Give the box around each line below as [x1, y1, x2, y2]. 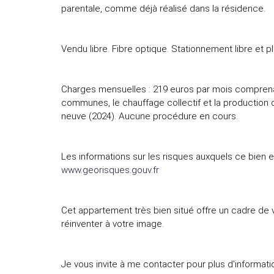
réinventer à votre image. [61, 218, 164, 230]
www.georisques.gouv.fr [61, 165, 159, 176]
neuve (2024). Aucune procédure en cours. [61, 111, 238, 122]
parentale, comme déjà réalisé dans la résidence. [61, 3, 265, 15]
